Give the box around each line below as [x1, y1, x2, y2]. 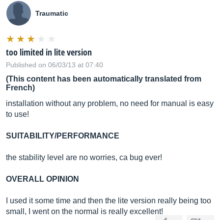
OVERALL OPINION [6, 175, 79, 183]
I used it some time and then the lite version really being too [6, 196, 211, 205]
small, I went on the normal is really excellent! [6, 207, 163, 216]
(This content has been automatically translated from [6, 75, 201, 83]
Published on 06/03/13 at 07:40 [6, 61, 103, 69]
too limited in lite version [6, 46, 92, 58]
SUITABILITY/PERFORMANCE [6, 132, 119, 140]
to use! [6, 110, 29, 118]
